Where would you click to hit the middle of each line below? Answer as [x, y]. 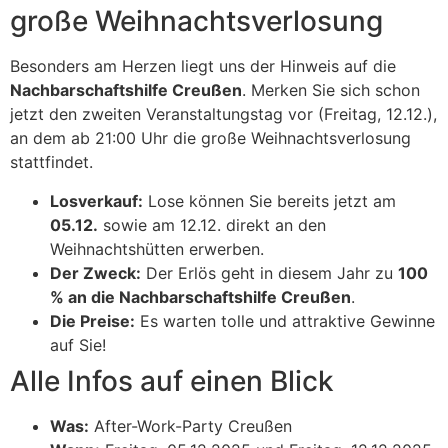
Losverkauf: [96, 200]
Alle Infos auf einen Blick [172, 380]
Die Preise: [92, 320]
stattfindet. [51, 162]
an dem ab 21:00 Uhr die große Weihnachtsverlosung [210, 138]
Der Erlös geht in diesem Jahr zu [269, 272]
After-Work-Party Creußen [190, 425]
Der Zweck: [95, 272]
